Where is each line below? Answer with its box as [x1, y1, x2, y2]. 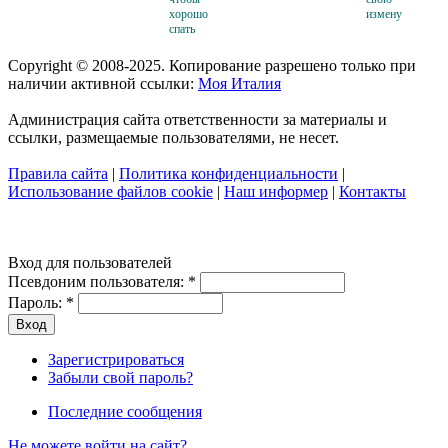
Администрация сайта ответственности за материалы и [8, 110, 387, 128]
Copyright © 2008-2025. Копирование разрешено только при [8, 56, 416, 74]
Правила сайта [8, 164, 108, 182]
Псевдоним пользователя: [8, 272, 188, 290]
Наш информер [224, 182, 328, 200]
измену [366, 6, 402, 21]
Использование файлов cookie [8, 182, 213, 200]
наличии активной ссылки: [8, 74, 198, 92]
